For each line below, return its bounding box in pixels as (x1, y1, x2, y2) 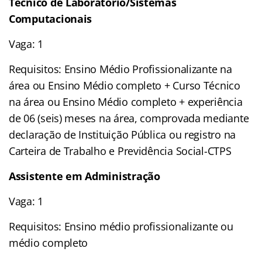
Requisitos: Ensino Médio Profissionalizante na (9, 61, 232, 76)
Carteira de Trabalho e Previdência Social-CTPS (9, 143, 232, 158)
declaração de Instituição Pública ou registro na (9, 127, 236, 142)
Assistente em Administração (9, 168, 160, 183)
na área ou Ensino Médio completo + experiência (9, 94, 243, 109)
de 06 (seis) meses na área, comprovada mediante (9, 111, 249, 125)
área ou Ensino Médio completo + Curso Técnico (9, 78, 240, 92)
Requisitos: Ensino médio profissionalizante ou (9, 219, 233, 233)
